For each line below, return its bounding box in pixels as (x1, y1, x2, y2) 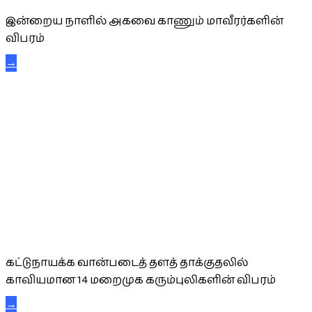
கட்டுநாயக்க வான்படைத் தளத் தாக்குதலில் (6, 253, 248, 272)
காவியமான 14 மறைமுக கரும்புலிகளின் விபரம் (6, 271, 276, 289)
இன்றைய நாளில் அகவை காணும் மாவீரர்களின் (6, 13, 283, 31)
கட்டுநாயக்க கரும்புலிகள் (6, 221, 155, 240)
